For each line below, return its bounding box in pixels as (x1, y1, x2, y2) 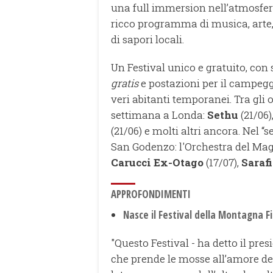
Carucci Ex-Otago (111, 155, 206, 170)
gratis (111, 76, 138, 91)
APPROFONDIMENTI (111, 187, 191, 202)
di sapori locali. (111, 32, 184, 47)
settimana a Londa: (111, 108, 207, 122)
